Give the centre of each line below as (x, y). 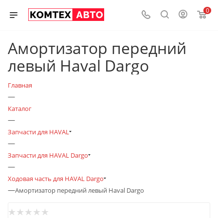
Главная (20, 85)
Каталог (20, 109)
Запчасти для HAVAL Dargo (48, 155)
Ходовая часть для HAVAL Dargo (56, 179)
